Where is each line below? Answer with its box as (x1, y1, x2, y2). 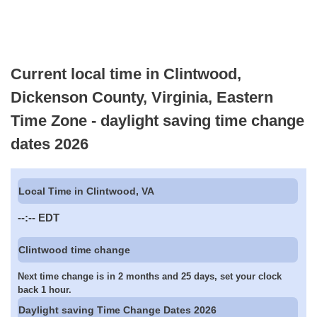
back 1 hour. (18, 284, 71, 296)
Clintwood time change (18, 243, 131, 255)
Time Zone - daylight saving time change (11, 111, 304, 129)
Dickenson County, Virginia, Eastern (11, 88, 273, 106)
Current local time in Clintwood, (11, 64, 241, 83)
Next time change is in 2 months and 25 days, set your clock (18, 271, 282, 282)
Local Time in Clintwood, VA (18, 185, 155, 197)
